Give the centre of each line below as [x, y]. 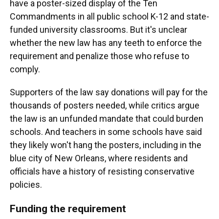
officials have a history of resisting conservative [102, 171]
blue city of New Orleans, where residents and [99, 158]
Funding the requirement [68, 208]
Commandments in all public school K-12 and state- [109, 16]
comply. [25, 69]
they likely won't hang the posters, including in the [106, 145]
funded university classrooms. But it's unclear [99, 30]
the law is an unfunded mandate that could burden [107, 119]
